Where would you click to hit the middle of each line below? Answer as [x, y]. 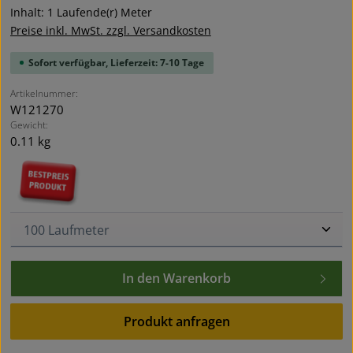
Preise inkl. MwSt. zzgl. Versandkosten [110, 30]
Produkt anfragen [176, 322]
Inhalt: [28, 12]
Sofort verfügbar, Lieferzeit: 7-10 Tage [116, 62]
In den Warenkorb [176, 279]
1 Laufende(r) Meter [99, 12]
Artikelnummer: [44, 93]
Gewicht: [29, 124]
